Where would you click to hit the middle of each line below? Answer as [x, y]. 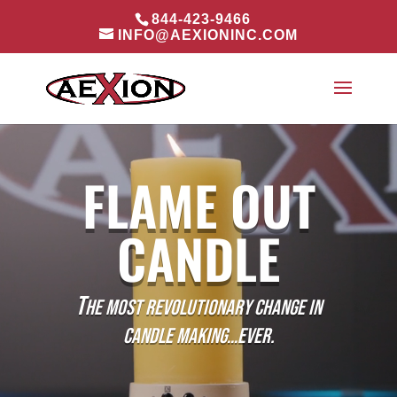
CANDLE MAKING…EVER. [198, 337]
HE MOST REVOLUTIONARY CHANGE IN [203, 308]
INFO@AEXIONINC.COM [207, 35]
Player [215, 152]
